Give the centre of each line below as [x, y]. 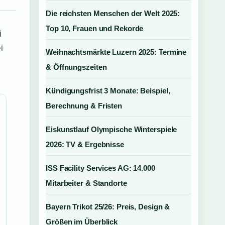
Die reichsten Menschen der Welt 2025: [113, 13]
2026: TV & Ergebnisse [85, 144]
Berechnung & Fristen [84, 106]
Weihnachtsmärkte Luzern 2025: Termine [116, 52]
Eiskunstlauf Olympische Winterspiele [111, 129]
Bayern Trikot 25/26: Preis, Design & [108, 207]
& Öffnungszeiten [76, 67]
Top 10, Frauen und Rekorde [95, 28]
